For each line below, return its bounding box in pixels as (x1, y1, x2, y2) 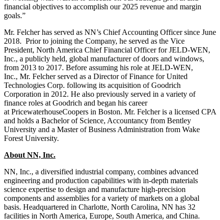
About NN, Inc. (4, 150, 55, 159)
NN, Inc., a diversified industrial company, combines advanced (4, 167, 198, 176)
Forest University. (4, 134, 59, 142)
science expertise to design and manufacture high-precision (4, 185, 186, 193)
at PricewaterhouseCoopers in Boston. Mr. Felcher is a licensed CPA (4, 107, 216, 116)
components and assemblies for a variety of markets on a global (4, 193, 199, 202)
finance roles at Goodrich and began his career (4, 98, 147, 107)
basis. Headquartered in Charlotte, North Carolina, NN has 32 (4, 202, 195, 211)
